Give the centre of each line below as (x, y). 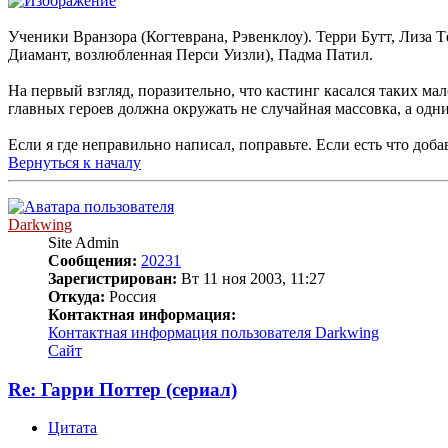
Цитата (72, 428)
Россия (130, 296)
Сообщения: (92, 260)
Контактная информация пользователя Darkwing (213, 332)
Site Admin (83, 242)
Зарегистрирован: (112, 278)
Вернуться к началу (74, 162)
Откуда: (76, 296)
